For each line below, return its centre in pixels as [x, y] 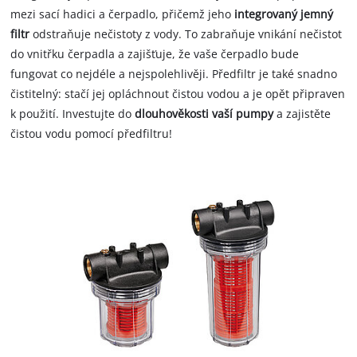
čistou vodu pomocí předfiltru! [92, 133]
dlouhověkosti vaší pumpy [204, 113]
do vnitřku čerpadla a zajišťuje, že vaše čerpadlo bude [155, 53]
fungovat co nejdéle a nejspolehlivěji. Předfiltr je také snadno [174, 73]
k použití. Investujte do [73, 113]
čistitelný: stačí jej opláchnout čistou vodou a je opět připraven [178, 93]
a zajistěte [302, 113]
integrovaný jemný [284, 14]
